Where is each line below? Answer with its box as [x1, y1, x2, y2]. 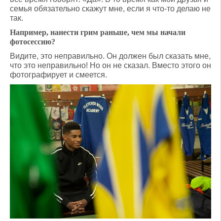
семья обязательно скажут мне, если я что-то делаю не [10, 4, 211, 13]
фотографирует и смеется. [10, 71, 107, 79]
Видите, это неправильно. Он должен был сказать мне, [10, 52, 211, 60]
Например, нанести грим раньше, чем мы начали [10, 28, 185, 37]
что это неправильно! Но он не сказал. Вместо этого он [10, 61, 211, 70]
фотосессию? [10, 37, 55, 46]
